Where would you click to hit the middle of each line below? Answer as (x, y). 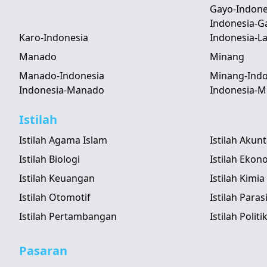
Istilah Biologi (49, 159)
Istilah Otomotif (55, 197)
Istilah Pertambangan (68, 216)
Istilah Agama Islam (63, 140)
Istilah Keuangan (57, 178)
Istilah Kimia (237, 178)
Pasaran (43, 251)
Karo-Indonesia (54, 38)
